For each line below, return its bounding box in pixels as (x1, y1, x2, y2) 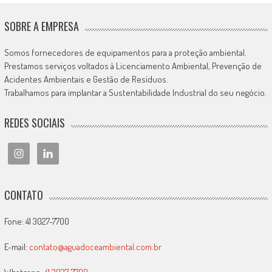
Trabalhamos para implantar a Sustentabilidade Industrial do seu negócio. (4, 87, 267, 98)
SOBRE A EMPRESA (4, 18, 79, 34)
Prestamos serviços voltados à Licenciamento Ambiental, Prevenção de (4, 60, 262, 72)
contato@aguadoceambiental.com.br (29, 241, 161, 253)
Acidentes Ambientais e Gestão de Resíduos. (4, 73, 168, 85)
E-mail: (4, 241, 29, 253)
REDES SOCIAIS (4, 115, 65, 131)
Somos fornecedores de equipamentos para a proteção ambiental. (4, 47, 246, 58)
